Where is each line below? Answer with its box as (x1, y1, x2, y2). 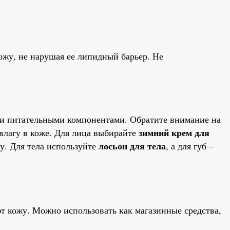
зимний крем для (139, 125, 209, 139)
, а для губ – (166, 139, 214, 152)
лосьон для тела (99, 139, 166, 152)
